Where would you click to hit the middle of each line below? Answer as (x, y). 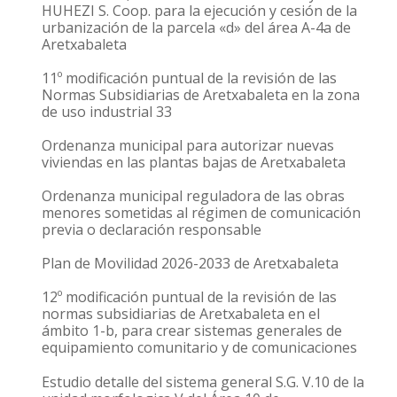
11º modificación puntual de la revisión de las (189, 78)
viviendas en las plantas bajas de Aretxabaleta (194, 162)
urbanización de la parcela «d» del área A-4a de (196, 27)
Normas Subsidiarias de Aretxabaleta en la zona (201, 94)
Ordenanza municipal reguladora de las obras (193, 196)
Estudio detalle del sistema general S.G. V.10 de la (203, 381)
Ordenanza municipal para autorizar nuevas (188, 145)
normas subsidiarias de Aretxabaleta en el (181, 314)
